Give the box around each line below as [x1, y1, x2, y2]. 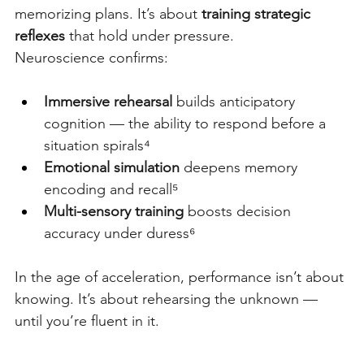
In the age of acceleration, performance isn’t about [15, 267, 348, 286]
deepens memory [180, 158, 301, 176]
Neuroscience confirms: [15, 48, 168, 67]
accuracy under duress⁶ [44, 223, 195, 242]
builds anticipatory [172, 92, 299, 110]
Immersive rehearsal [44, 92, 172, 110]
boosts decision [184, 201, 295, 220]
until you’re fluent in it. [15, 311, 159, 330]
